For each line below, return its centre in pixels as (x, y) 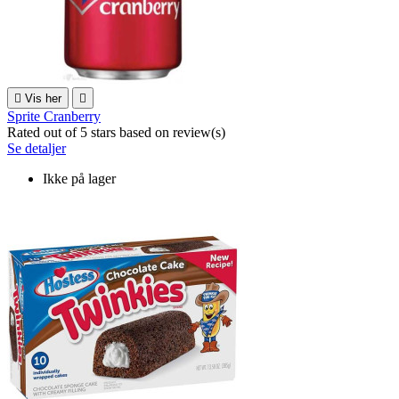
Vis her (43, 98)
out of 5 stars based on (108, 132)
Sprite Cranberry (54, 116)
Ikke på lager (79, 178)
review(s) (199, 132)
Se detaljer (37, 148)
